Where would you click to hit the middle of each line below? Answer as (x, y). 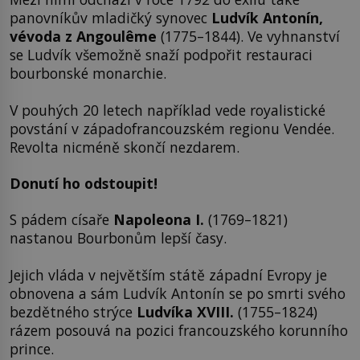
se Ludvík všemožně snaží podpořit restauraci (161, 55)
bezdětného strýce (73, 311)
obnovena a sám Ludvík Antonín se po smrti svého (178, 293)
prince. (32, 348)
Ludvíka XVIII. (185, 311)
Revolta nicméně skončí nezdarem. (125, 147)
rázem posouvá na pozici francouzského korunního (179, 330)
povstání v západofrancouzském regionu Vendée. (172, 128)
